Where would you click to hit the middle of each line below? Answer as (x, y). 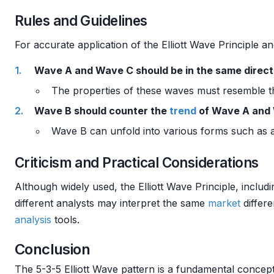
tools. (65, 220)
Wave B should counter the (102, 111)
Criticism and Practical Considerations (137, 162)
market (224, 203)
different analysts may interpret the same (111, 203)
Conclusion (52, 249)
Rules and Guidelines (81, 20)
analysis (33, 220)
